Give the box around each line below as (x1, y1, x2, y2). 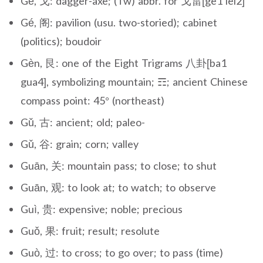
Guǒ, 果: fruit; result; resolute (21, 224, 160, 237)
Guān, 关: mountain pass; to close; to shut (21, 159, 217, 172)
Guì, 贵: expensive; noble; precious (21, 202, 183, 215)
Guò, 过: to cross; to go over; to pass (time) (21, 245, 223, 259)
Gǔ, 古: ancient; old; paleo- (21, 115, 145, 129)
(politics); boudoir (21, 34, 102, 48)
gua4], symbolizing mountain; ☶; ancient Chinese (21, 75, 248, 88)
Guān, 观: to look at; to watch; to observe (21, 180, 216, 194)
